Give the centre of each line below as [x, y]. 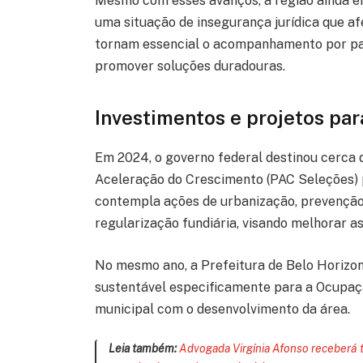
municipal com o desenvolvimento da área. [223, 309]
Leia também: [143, 349]
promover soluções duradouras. [190, 66]
